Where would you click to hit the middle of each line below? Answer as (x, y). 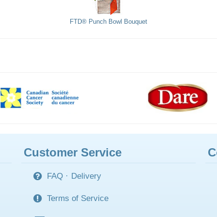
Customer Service (73, 152)
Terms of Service (78, 198)
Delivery (86, 176)
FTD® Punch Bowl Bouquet (108, 22)
